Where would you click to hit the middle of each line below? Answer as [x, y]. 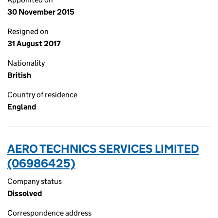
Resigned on [28, 31]
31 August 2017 [34, 44]
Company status [35, 181]
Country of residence [42, 95]
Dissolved [25, 193]
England [22, 107]
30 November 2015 [41, 12]
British [19, 75]
